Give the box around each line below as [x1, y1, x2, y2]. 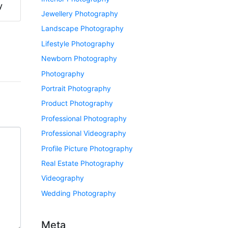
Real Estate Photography [41, 158, 124, 167]
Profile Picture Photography [41, 144, 133, 153]
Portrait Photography [41, 83, 111, 93]
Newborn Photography [41, 54, 117, 63]
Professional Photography [41, 113, 127, 123]
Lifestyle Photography [41, 39, 115, 48]
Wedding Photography [41, 188, 116, 197]
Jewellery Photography [41, 9, 118, 18]
